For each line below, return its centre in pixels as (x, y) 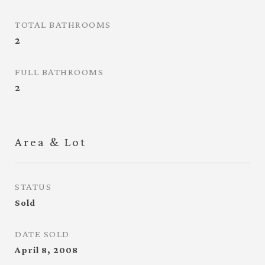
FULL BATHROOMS (59, 72)
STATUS (33, 187)
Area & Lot (51, 142)
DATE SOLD (42, 234)
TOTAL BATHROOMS (63, 25)
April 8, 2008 (46, 250)
